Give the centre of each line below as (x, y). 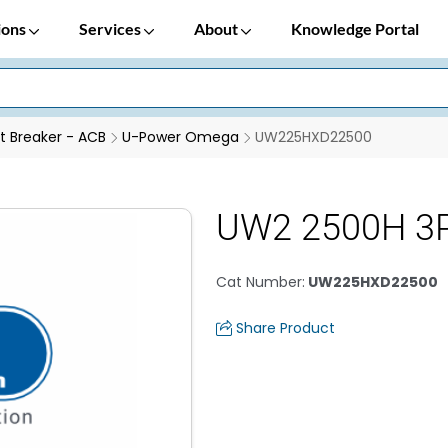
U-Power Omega (180, 137)
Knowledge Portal (355, 28)
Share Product (285, 328)
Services (111, 28)
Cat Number (259, 282)
